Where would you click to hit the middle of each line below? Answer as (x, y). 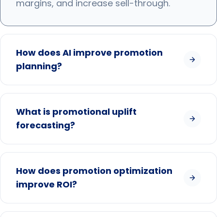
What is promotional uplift (76, 111)
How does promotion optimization (94, 170)
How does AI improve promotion (89, 52)
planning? (39, 66)
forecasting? (46, 125)
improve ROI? (46, 184)
